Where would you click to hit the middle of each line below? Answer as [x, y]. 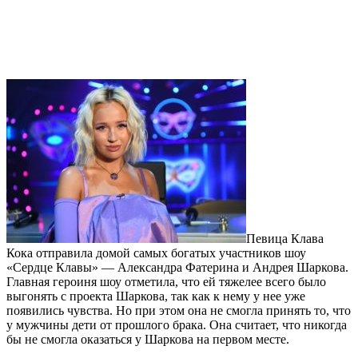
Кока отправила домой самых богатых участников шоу [156, 253]
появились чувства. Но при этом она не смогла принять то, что [179, 310]
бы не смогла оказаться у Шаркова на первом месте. [148, 339]
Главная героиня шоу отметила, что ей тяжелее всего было [166, 281]
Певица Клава [285, 238]
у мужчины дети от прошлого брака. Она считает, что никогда [177, 324]
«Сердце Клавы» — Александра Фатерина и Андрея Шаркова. [177, 267]
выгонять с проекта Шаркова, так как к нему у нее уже [156, 296]
